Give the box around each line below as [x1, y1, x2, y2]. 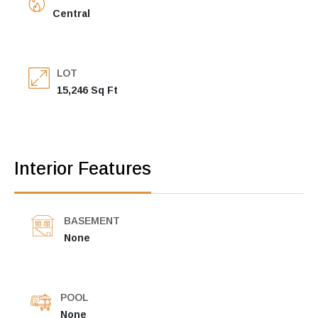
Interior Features [14, 158, 151, 178]
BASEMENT [64, 214, 120, 226]
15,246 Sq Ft [57, 84, 118, 96]
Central [53, 7, 90, 19]
